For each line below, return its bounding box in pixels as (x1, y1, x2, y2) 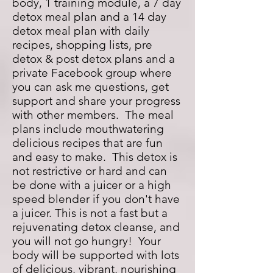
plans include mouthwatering (12, 122, 164, 136)
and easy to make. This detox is (12, 150, 177, 164)
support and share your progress (12, 94, 180, 108)
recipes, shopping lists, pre (12, 38, 152, 52)
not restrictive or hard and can (12, 164, 167, 178)
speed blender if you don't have (12, 192, 180, 206)
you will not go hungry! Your (12, 234, 161, 248)
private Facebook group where (12, 66, 172, 80)
